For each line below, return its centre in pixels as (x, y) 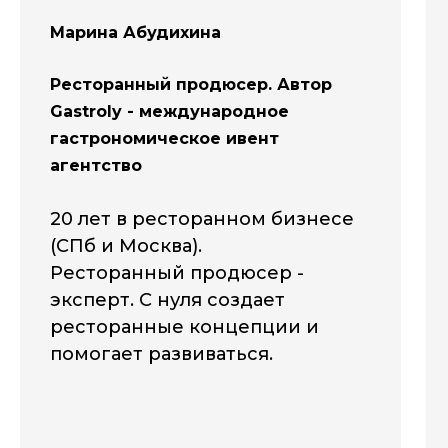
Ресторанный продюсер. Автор (191, 84)
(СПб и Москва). (126, 245)
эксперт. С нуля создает (167, 299)
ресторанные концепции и (184, 326)
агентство (96, 165)
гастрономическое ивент (164, 138)
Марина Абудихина (135, 32)
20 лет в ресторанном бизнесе (202, 218)
